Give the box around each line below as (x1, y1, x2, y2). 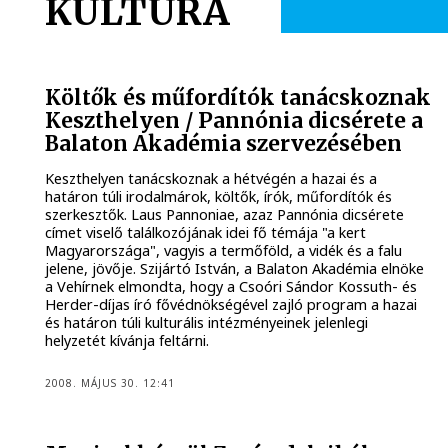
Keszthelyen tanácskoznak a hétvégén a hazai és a (45, 168, 378, 188)
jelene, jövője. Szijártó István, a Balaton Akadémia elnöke (45, 258, 425, 278)
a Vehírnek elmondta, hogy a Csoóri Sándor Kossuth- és (45, 276, 418, 296)
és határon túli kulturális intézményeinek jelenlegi (45, 312, 369, 332)
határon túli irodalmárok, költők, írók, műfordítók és (45, 186, 393, 206)
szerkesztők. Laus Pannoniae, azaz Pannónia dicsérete (45, 204, 405, 224)
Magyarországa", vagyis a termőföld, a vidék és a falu (45, 240, 403, 260)
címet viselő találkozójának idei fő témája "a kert (45, 222, 367, 242)
